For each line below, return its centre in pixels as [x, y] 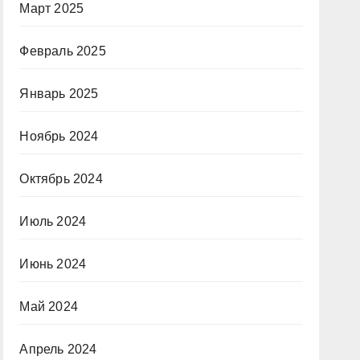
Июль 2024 [53, 221]
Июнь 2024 [53, 264]
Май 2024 [49, 307]
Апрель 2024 [58, 349]
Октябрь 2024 [61, 179]
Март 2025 [52, 8]
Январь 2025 [59, 94]
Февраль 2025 [63, 51]
